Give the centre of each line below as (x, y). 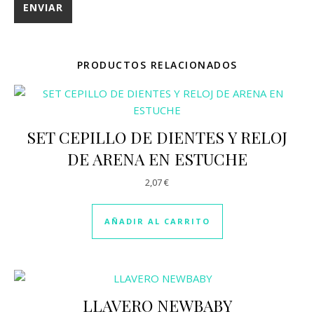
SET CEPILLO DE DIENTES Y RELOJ (157, 137)
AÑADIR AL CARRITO (157, 221)
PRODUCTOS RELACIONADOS (157, 65)
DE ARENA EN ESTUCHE (157, 159)
